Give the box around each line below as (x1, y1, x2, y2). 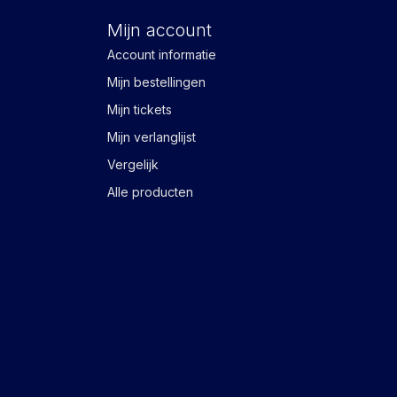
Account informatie (107, 47, 216, 63)
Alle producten (107, 184, 193, 200)
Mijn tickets (107, 102, 172, 118)
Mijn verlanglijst (107, 129, 196, 145)
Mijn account (107, 19, 212, 42)
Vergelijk (107, 157, 159, 173)
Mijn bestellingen (107, 74, 206, 90)
